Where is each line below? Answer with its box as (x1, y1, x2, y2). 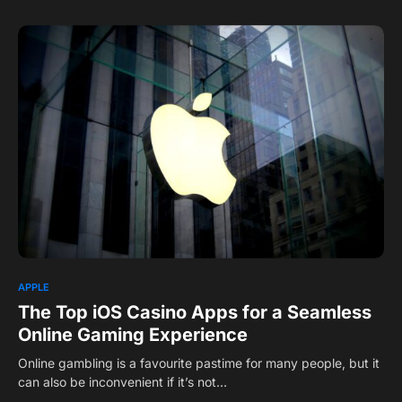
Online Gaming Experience (18, 323, 248, 345)
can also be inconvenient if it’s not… (18, 373, 227, 389)
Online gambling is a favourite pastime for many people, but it (18, 354, 380, 371)
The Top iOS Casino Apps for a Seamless (18, 301, 371, 323)
